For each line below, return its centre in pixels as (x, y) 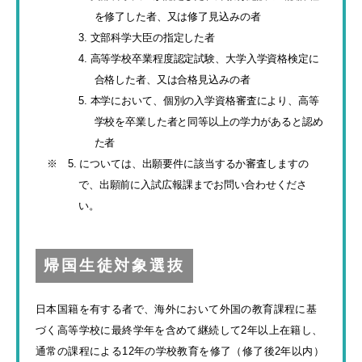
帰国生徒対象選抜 (114, 265)
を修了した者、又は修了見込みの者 (177, 17)
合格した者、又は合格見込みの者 (172, 80)
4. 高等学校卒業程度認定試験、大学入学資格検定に (199, 59)
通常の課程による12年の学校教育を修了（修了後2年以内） (180, 351)
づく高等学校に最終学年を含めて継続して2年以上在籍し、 (179, 330)
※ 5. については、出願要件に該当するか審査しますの (178, 164)
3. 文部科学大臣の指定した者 (147, 38)
